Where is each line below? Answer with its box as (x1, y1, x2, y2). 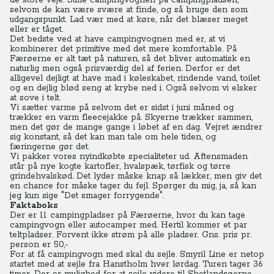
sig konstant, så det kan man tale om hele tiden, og (10, 131, 216, 143)
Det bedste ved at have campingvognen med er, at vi (10, 34, 225, 45)
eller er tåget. (10, 24, 63, 35)
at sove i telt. (10, 92, 61, 103)
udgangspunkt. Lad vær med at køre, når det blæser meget (10, 14, 248, 25)
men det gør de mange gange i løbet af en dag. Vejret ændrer (10, 122, 262, 133)
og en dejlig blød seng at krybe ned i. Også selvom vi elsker (10, 83, 257, 94)
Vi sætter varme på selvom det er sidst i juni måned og (10, 102, 234, 113)
